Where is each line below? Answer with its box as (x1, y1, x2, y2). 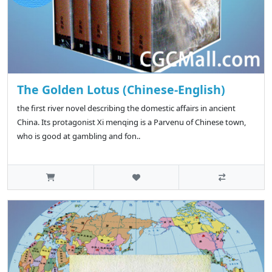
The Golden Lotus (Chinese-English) (17, 81, 225, 98)
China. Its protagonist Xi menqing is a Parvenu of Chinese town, (17, 117, 246, 128)
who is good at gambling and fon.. (17, 131, 140, 142)
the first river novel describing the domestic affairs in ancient (17, 103, 236, 114)
